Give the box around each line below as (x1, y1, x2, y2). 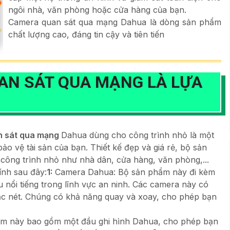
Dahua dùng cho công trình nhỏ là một (61, 129, 214, 140)
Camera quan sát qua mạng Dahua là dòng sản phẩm (8, 17, 221, 27)
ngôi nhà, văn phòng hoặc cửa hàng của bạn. (8, 5, 186, 15)
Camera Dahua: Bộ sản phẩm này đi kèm (52, 166, 215, 177)
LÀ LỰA (147, 72, 202, 92)
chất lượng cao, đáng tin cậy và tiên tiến (8, 29, 164, 40)
